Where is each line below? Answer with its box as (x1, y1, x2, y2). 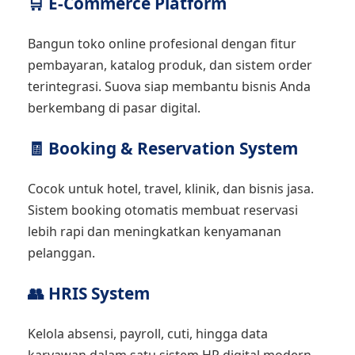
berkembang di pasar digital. (28, 99, 200, 116)
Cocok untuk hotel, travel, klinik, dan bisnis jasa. (28, 180, 314, 197)
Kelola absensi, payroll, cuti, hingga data (28, 325, 268, 342)
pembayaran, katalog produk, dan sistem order (28, 56, 312, 74)
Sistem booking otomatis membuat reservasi (28, 201, 298, 219)
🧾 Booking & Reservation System (28, 137, 298, 159)
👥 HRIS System (28, 282, 150, 304)
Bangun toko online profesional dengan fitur (28, 35, 296, 52)
